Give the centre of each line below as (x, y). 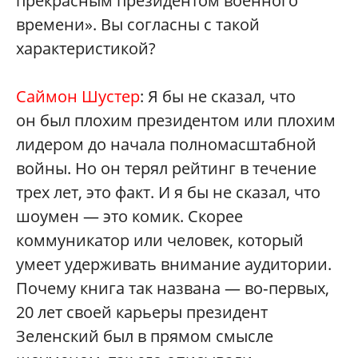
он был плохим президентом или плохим (176, 120)
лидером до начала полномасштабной (166, 144)
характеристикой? (86, 48)
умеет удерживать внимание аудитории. (174, 264)
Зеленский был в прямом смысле (145, 336)
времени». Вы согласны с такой (138, 24)
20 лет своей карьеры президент (142, 312)
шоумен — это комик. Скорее (129, 216)
